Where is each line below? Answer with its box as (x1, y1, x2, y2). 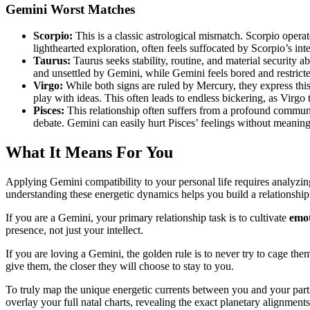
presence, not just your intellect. (6, 224, 143, 237)
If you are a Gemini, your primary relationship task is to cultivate (6, 212, 289, 224)
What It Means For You (6, 143, 173, 162)
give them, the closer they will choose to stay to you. (6, 260, 234, 273)
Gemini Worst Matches (6, 1, 135, 17)
